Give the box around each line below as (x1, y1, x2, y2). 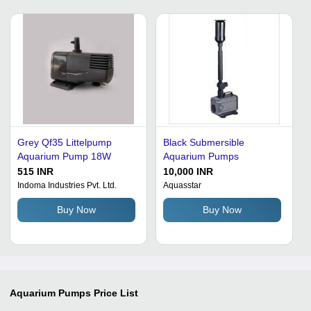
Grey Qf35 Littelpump (17, 136, 112, 148)
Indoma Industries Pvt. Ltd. (17, 180, 117, 190)
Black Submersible (163, 136, 244, 148)
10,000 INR (163, 165, 213, 177)
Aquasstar (163, 180, 201, 190)
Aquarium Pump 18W (17, 150, 111, 162)
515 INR (17, 165, 53, 177)
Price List (94, 287, 138, 299)
